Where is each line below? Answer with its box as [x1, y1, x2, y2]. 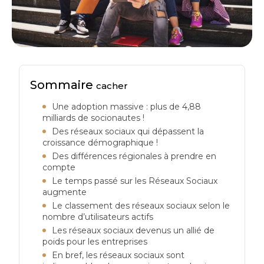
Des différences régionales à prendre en [52, 151, 217, 162]
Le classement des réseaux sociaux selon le [52, 200, 230, 212]
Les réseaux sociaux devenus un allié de [52, 225, 215, 236]
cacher [96, 80, 128, 92]
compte [42, 162, 76, 173]
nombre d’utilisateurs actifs [42, 212, 154, 223]
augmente [42, 187, 87, 198]
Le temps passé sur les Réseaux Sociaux [52, 176, 218, 187]
